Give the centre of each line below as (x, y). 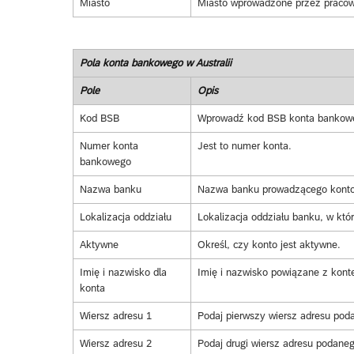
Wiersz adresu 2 (115, 344)
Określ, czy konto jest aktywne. (269, 245)
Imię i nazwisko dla (123, 273)
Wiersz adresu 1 (115, 316)
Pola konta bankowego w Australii (155, 63)
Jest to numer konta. (244, 146)
